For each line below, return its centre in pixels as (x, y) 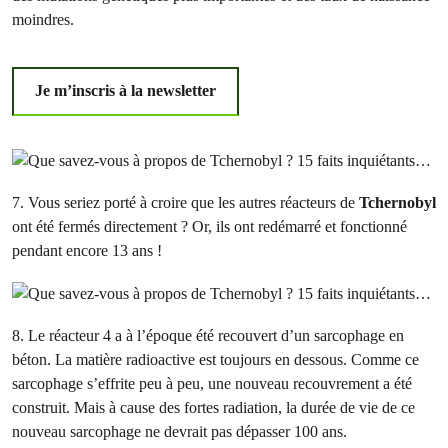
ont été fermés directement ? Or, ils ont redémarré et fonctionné (209, 226)
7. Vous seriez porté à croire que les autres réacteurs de (185, 202)
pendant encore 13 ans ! (87, 250)
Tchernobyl (397, 202)
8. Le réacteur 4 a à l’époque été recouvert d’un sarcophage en (208, 336)
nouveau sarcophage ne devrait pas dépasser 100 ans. (179, 432)
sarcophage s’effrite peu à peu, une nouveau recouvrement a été (212, 384)
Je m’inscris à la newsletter (126, 91)
